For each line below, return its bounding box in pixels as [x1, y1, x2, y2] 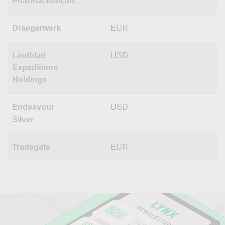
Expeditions [12, 63, 58, 72]
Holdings [12, 75, 47, 84]
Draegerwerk [12, 24, 61, 32]
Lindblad [12, 51, 46, 60]
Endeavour [12, 103, 54, 111]
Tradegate [12, 143, 50, 151]
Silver [12, 115, 34, 124]
